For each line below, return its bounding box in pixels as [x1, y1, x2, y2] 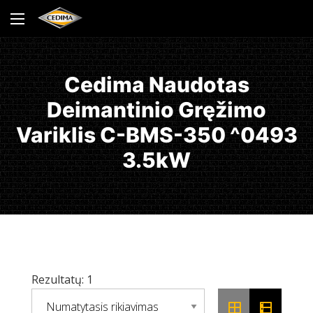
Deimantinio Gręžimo [47, 97, 266, 122]
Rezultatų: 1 [31, 272, 93, 287]
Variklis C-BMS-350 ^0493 [15, 122, 298, 147]
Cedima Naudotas [64, 72, 249, 97]
